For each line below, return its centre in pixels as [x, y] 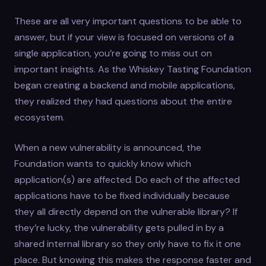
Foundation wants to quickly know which [103, 164]
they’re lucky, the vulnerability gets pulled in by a [119, 228]
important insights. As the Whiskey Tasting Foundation [133, 69]
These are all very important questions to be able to [128, 21]
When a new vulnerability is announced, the [108, 148]
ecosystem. [39, 118]
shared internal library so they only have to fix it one [128, 244]
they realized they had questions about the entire [123, 102]
